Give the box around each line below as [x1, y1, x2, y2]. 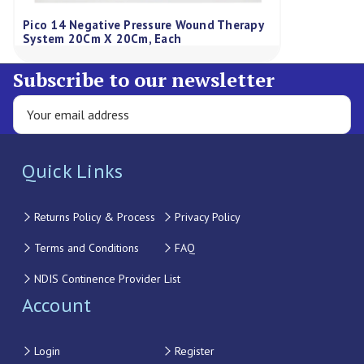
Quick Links [21, 158, 123, 184]
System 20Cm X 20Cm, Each [23, 31, 181, 47]
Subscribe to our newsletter [13, 67, 275, 93]
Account [21, 292, 92, 318]
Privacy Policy [175, 210, 240, 225]
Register [175, 344, 214, 359]
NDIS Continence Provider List [33, 271, 180, 287]
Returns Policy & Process [33, 210, 155, 225]
